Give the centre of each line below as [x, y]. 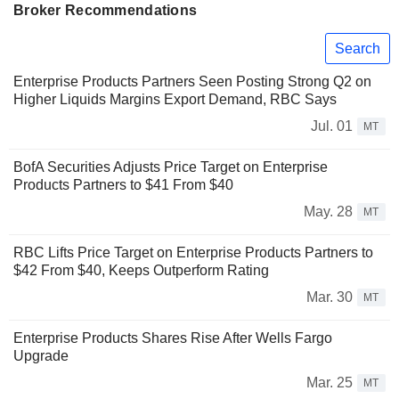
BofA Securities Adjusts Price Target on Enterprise [171, 167]
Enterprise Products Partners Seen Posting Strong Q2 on [192, 82]
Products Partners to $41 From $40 [123, 185]
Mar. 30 [330, 297]
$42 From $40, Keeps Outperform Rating [141, 271]
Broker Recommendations [106, 10]
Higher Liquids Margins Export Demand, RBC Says [175, 100]
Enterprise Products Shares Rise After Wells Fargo [173, 338]
